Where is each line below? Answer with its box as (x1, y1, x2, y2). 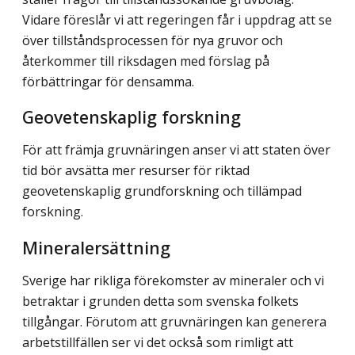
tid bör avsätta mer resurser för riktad (22, 162, 250, 180)
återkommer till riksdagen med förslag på (22, 52, 269, 71)
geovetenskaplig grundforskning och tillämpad (22, 182, 302, 200)
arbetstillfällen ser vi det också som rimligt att (22, 333, 293, 351)
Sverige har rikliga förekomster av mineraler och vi (22, 271, 324, 289)
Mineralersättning (22, 235, 170, 259)
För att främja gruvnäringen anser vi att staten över (22, 141, 330, 159)
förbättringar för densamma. (22, 73, 194, 91)
